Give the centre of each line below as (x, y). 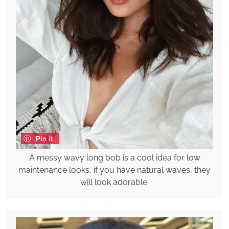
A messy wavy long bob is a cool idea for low (114, 157)
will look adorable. (114, 182)
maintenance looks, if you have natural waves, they (114, 170)
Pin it (44, 138)
